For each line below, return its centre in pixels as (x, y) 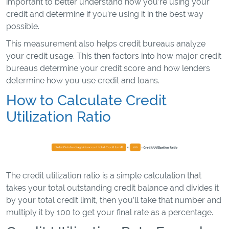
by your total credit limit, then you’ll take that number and (114, 200)
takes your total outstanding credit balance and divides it (112, 188)
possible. (24, 26)
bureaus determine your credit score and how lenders (108, 68)
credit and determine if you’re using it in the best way (105, 14)
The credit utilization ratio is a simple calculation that (104, 176)
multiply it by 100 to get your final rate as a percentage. (110, 212)
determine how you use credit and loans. (83, 81)
